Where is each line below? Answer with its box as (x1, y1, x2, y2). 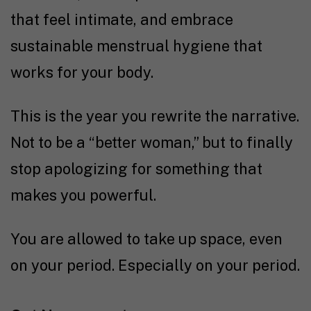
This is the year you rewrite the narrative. (10, 106, 299, 125)
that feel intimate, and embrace (10, 10, 233, 28)
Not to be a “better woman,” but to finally (10, 133, 293, 151)
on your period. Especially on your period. (10, 255, 300, 274)
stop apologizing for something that (10, 159, 262, 178)
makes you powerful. (10, 185, 156, 204)
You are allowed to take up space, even (10, 229, 283, 248)
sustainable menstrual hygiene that (10, 36, 262, 55)
